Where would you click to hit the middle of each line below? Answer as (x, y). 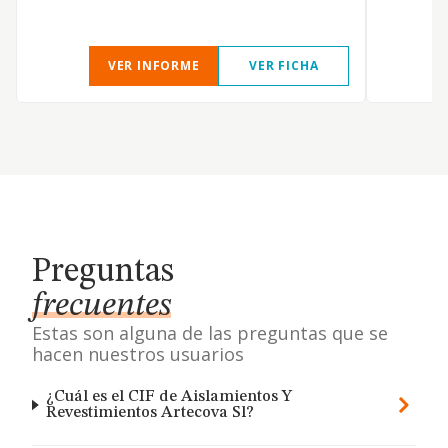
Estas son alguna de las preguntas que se (210, 333)
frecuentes (101, 306)
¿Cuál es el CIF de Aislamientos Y (169, 397)
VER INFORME (153, 65)
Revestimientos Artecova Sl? (150, 413)
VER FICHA (284, 65)
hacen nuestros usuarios (138, 354)
